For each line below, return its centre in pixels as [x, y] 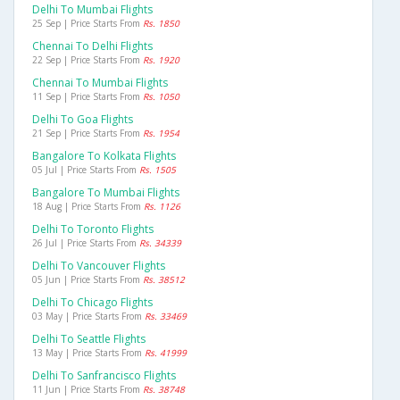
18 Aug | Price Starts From [88, 207]
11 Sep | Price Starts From [87, 97]
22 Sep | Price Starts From [87, 60]
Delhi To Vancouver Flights [99, 266]
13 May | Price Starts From [88, 353]
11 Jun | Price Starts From [87, 390]
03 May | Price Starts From [88, 317]
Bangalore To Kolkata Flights [104, 156]
